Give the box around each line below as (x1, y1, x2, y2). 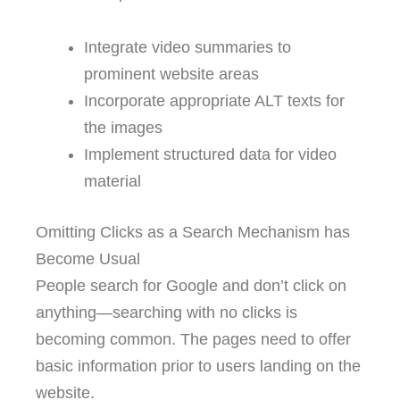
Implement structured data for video (84, 146, 337, 164)
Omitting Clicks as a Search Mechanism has (36, 223, 350, 242)
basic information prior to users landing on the (36, 357, 361, 376)
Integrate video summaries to (84, 38, 291, 57)
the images (84, 119, 162, 137)
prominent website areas (84, 65, 259, 84)
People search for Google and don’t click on (36, 277, 346, 296)
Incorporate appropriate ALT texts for (84, 92, 345, 111)
